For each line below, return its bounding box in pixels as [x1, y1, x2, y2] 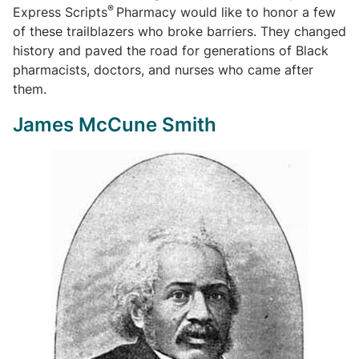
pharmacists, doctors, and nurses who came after [13, 62, 313, 78]
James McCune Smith [13, 113, 216, 136]
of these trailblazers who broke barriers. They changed [13, 23, 346, 39]
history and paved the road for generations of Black [13, 42, 329, 58]
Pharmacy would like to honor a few [116, 4, 336, 20]
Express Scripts [13, 4, 107, 20]
